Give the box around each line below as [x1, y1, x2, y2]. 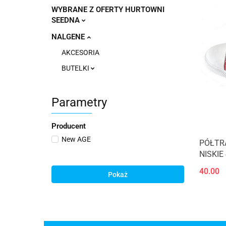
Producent [51, 122, 86, 131]
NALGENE [51, 32, 87, 41]
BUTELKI [62, 64, 91, 72]
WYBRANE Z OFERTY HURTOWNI [51, 5, 164, 14]
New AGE [62, 135, 91, 143]
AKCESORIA [62, 48, 99, 56]
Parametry [51, 95, 107, 109]
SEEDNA [51, 16, 82, 25]
